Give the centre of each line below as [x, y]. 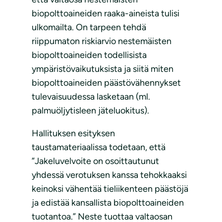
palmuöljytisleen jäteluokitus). [90, 111]
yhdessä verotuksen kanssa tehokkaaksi [109, 175]
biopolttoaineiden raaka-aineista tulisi [106, 14]
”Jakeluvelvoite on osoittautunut [95, 161]
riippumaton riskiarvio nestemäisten [102, 41]
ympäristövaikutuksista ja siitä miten [103, 69]
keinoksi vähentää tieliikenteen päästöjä [110, 189]
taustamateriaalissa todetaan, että [99, 147]
